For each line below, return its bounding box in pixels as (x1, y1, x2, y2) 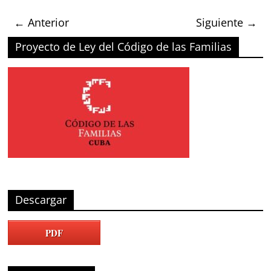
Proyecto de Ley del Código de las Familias (15, 39, 232, 54)
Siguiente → (195, 15, 257, 30)
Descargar (15, 192, 67, 207)
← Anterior (14, 15, 70, 30)
